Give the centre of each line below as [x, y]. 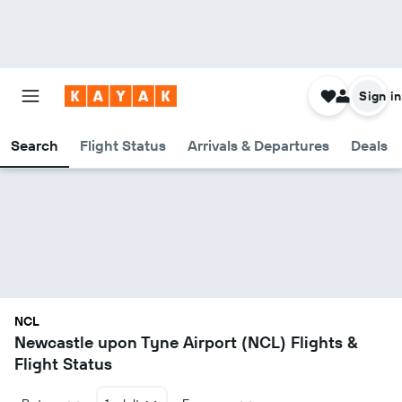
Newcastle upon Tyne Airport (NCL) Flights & [186, 342]
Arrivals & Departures [258, 145]
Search [35, 145]
